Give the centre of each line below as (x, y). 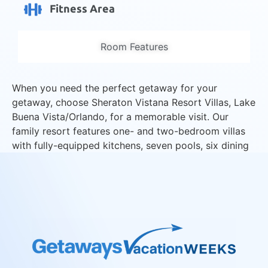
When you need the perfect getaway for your (115, 88)
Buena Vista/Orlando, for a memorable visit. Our (120, 116)
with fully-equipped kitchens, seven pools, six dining (130, 145)
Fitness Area (82, 9)
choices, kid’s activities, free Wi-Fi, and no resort (122, 159)
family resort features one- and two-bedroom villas (129, 131)
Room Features (134, 46)
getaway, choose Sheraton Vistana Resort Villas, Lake (134, 102)
